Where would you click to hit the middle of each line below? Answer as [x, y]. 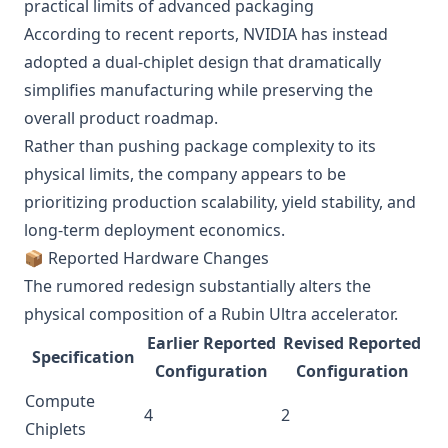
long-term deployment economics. [154, 230]
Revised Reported [352, 343]
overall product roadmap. [121, 118]
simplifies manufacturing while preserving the [198, 90]
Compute [60, 401]
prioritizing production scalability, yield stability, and [220, 202]
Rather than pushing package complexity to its [200, 146]
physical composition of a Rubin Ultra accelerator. [211, 314]
